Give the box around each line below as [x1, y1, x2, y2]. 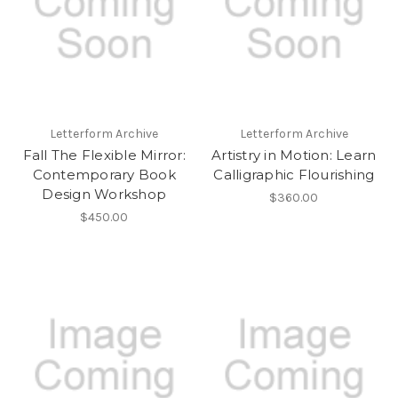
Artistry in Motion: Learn [211, 147, 377, 164]
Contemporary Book [32, 166, 176, 184]
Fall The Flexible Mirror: [22, 147, 186, 164]
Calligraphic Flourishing [213, 166, 375, 184]
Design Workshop [42, 186, 167, 203]
